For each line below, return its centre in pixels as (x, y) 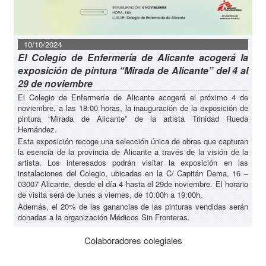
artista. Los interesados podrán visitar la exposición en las (133, 163)
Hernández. (37, 129)
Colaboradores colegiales (133, 240)
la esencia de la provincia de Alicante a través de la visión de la (133, 152)
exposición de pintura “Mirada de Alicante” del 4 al (133, 71)
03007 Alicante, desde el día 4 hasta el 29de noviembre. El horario (133, 184)
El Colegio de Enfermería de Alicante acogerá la (133, 58)
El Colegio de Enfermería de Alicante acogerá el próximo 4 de (133, 97)
